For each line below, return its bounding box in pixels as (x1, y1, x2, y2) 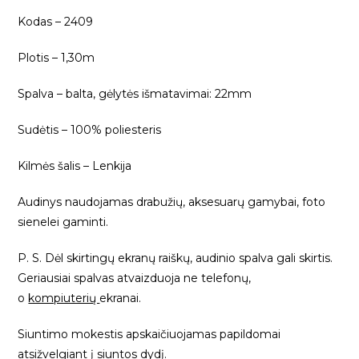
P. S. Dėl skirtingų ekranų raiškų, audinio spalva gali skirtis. (18, 251, 333, 266)
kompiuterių (28, 291, 100, 306)
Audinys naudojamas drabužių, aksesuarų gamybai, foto (18, 195, 326, 210)
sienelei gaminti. (18, 215, 109, 230)
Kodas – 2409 (18, 14, 94, 30)
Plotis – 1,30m (18, 50, 95, 66)
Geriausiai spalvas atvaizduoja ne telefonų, (18, 271, 252, 286)
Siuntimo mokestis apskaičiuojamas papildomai (18, 327, 281, 342)
